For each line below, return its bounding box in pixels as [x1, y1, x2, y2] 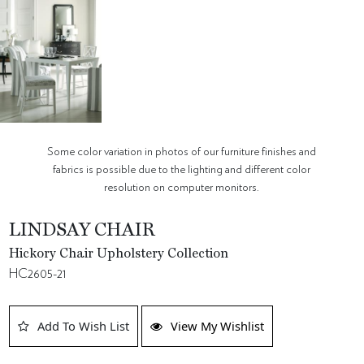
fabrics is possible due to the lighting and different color [53, 162, 311, 175]
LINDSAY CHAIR [9, 221, 156, 240]
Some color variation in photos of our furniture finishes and [47, 145, 317, 158]
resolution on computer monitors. [104, 180, 260, 193]
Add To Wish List [37, 317, 130, 334]
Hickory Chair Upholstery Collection [9, 247, 229, 261]
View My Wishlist [171, 317, 265, 334]
